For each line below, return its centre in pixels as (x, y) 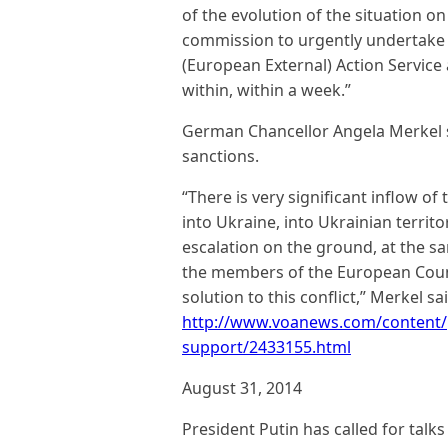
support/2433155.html (266, 347)
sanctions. (220, 156)
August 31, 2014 (242, 388)
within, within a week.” (266, 90)
